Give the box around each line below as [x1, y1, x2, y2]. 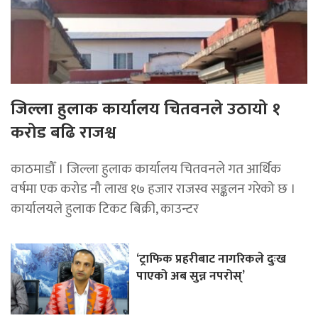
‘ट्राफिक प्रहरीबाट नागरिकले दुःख [136, 248, 287, 269]
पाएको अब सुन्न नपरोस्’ [136, 265, 246, 286]
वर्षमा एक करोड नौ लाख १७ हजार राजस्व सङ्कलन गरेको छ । [11, 177, 296, 200]
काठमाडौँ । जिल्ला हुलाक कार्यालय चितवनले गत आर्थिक [11, 157, 281, 180]
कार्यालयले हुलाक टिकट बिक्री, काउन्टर [11, 197, 199, 220]
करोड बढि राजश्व [11, 118, 116, 147]
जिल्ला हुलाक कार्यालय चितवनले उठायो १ [11, 94, 280, 124]
